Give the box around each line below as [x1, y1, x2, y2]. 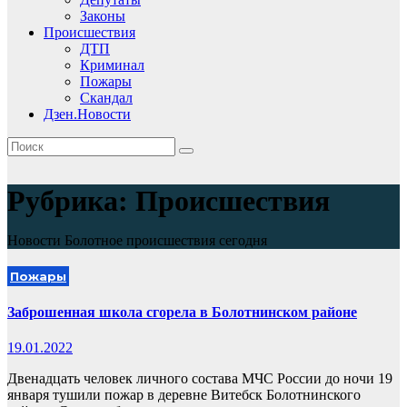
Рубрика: [7, 184, 135, 218]
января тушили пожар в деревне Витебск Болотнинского [7, 386, 361, 402]
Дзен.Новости [44, 106, 131, 122]
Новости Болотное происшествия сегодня [7, 233, 267, 249]
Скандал [80, 90, 133, 105]
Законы [80, 8, 125, 24]
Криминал [80, 57, 144, 73]
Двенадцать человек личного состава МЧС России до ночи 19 [7, 370, 392, 386]
